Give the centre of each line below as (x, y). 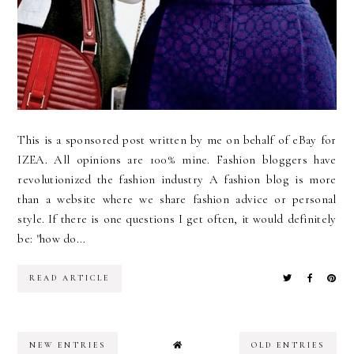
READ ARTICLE (70, 278)
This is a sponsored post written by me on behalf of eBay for (177, 139)
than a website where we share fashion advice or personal (177, 199)
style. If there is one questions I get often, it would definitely (177, 218)
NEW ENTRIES (68, 345)
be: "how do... (52, 238)
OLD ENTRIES (288, 345)
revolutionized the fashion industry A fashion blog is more (177, 179)
